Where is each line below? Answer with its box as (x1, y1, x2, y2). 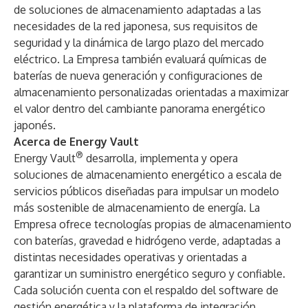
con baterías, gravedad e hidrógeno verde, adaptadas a (14, 234, 280, 247)
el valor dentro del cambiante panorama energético (14, 102, 265, 115)
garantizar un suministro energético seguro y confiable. (14, 267, 285, 280)
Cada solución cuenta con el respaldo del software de (14, 283, 278, 297)
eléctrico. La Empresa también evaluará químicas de (14, 52, 267, 66)
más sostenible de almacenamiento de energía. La (14, 201, 260, 214)
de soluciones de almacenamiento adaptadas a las (14, 3, 261, 16)
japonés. (14, 118, 56, 132)
